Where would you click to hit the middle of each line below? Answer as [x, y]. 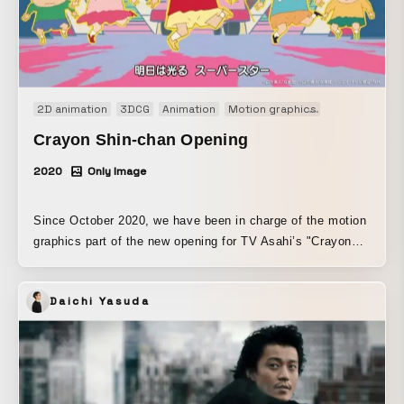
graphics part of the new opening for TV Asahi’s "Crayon [193, 241]
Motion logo [362, 109]
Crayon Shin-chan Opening [141, 139]
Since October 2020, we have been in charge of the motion [200, 220]
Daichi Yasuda [100, 301]
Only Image [117, 171]
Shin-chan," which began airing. [123, 262]
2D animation [72, 109]
